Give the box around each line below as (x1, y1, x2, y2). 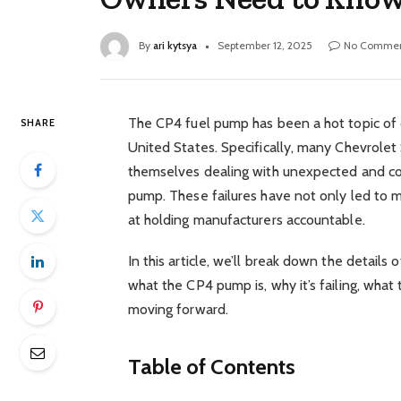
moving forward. (127, 301, 228, 319)
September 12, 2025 (218, 38, 312, 53)
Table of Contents (127, 353, 296, 380)
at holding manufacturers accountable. (127, 211, 365, 229)
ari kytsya (153, 38, 197, 53)
